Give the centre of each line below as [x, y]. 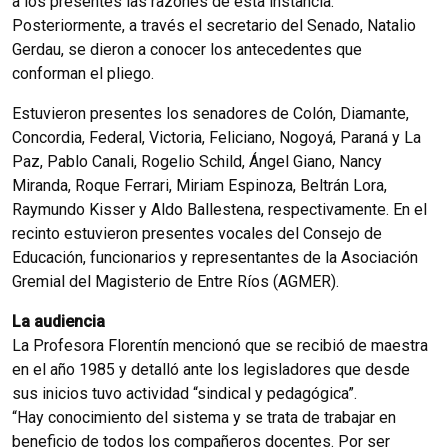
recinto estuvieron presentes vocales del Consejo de [197, 233]
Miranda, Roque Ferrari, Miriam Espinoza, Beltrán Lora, [199, 185]
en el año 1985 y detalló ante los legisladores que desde [211, 369]
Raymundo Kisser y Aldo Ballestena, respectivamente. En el [219, 209]
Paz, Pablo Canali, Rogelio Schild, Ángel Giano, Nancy [197, 161]
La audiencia [58, 321]
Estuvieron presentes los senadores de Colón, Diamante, [210, 113]
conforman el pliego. [83, 73]
